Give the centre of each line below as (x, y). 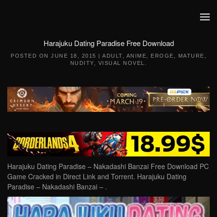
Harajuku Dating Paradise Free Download (108, 43)
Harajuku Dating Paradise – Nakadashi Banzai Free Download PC (108, 166)
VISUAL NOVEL (121, 63)
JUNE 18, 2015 (74, 56)
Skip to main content (53, 27)
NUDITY (82, 63)
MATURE (191, 56)
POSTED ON (31, 56)
